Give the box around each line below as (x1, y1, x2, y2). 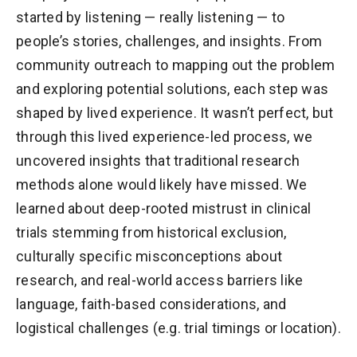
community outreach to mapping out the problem (16, 57, 335, 74)
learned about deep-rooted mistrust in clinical (16, 200, 312, 218)
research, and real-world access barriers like (16, 272, 304, 289)
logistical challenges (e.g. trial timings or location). (16, 320, 341, 337)
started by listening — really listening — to (16, 9, 284, 26)
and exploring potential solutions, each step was (16, 80, 328, 98)
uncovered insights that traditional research (16, 152, 300, 170)
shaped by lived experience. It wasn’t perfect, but (16, 104, 334, 122)
